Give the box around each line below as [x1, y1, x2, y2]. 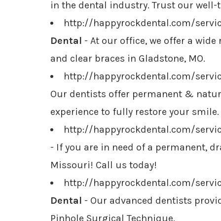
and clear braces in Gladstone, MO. [50, 53, 205, 64]
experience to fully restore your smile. [50, 106, 219, 117]
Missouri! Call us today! [50, 159, 157, 171]
